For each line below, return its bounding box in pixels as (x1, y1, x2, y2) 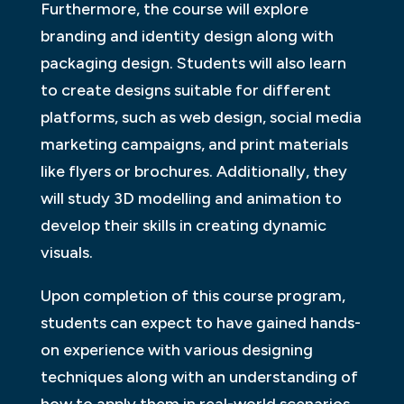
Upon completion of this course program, (40, 285, 345, 306)
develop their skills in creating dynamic (40, 215, 326, 235)
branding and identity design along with (40, 25, 334, 46)
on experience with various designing (40, 339, 313, 360)
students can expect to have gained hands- (40, 312, 361, 333)
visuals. (40, 242, 93, 262)
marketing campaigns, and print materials (40, 133, 348, 154)
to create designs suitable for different (40, 79, 331, 100)
